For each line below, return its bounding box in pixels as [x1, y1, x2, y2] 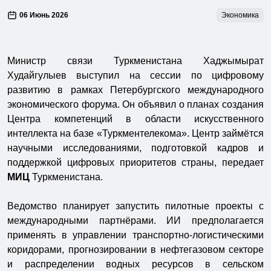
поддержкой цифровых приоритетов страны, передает [7, 157, 264, 168]
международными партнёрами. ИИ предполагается [7, 215, 264, 226]
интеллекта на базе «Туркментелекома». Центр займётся [7, 128, 264, 139]
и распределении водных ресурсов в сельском [7, 258, 264, 269]
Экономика [221, 10, 259, 19]
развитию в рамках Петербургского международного [7, 84, 264, 95]
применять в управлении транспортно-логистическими [7, 229, 264, 240]
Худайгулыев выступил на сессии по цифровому [7, 70, 264, 80]
